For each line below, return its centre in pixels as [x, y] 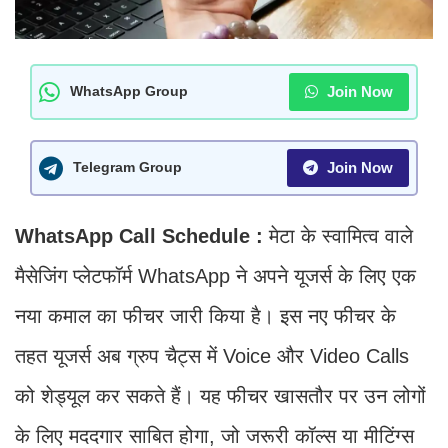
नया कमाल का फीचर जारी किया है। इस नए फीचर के [205, 315]
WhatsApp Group [129, 91]
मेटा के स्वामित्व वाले [341, 235]
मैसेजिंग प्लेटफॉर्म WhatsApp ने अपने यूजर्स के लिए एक [215, 275]
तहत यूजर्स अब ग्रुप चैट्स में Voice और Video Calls [212, 355]
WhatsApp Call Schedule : [142, 235]
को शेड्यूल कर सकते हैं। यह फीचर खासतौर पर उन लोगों [220, 395]
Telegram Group [127, 167]
